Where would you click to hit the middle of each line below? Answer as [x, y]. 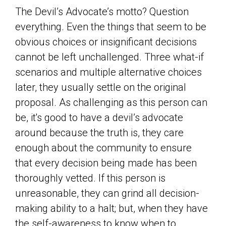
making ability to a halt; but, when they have [111, 208]
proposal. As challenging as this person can [111, 102]
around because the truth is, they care [99, 133]
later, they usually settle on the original [101, 87]
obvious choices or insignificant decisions [106, 42]
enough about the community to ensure [103, 148]
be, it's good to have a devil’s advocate [99, 118]
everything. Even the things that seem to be [111, 27]
